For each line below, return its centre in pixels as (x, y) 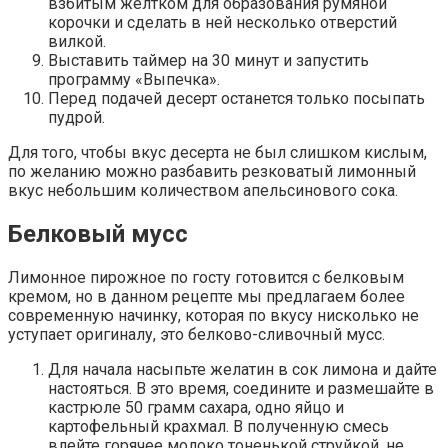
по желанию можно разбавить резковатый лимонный (212, 171)
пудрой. (76, 117)
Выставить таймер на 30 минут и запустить (208, 60)
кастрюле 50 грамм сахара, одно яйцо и (196, 407)
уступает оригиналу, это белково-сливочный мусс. (196, 334)
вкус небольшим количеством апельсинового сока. (203, 190)
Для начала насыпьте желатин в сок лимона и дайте (242, 369)
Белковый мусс (98, 233)
